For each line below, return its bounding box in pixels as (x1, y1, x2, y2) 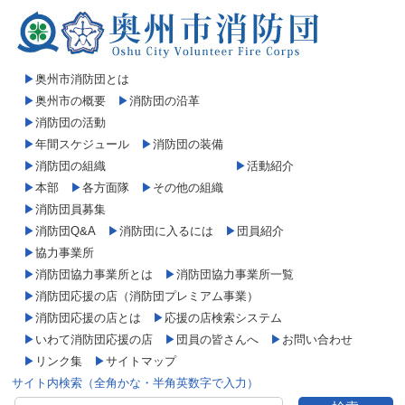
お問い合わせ (282, 333, 353, 346)
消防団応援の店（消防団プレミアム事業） (35, 289, 259, 303)
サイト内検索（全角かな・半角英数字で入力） (12, 376, 259, 390)
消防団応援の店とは (35, 311, 141, 325)
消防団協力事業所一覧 (176, 268, 294, 281)
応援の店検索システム (165, 311, 282, 325)
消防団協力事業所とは (35, 268, 153, 281)
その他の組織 (153, 181, 223, 194)
